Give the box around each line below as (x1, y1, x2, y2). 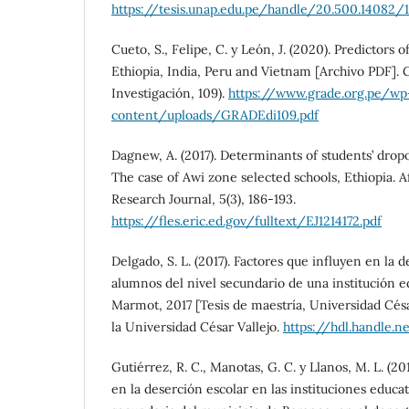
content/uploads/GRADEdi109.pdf (111, 106, 319, 123)
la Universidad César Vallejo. (111, 318, 283, 335)
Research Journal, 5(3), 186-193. (111, 190, 296, 207)
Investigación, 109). (111, 84, 228, 101)
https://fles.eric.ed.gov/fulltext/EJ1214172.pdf (111, 212, 382, 229)
